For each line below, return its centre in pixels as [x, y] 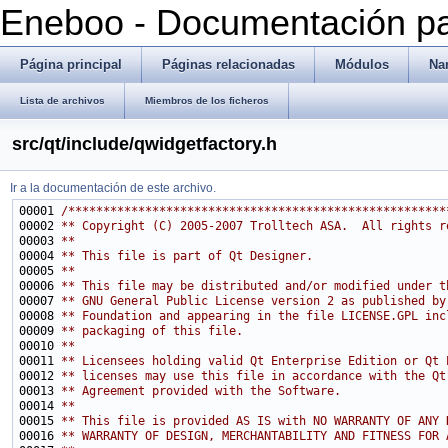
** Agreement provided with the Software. [201, 391]
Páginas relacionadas [228, 64]
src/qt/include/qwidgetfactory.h [144, 144]
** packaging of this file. [152, 331]
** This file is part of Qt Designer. [187, 256]
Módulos [362, 64]
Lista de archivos [62, 100]
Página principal [71, 64]
